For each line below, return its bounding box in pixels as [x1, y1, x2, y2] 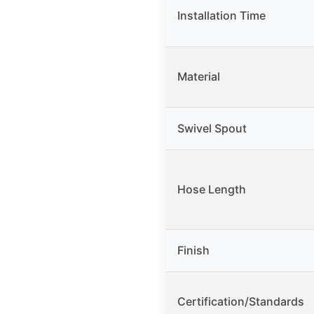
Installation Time [177, 8, 266, 23]
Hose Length [177, 182, 246, 197]
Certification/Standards [177, 294, 304, 309]
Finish [177, 243, 210, 258]
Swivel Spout [177, 121, 247, 136]
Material [177, 69, 220, 84]
